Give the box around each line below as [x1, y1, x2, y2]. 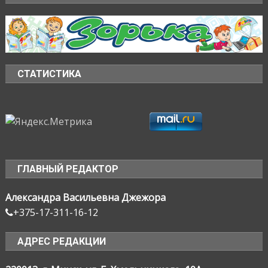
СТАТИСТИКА [17, 68, 82, 80]
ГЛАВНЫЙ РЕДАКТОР [17, 163, 119, 175]
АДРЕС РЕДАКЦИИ [17, 236, 106, 248]
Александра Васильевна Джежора [5, 191, 166, 205]
